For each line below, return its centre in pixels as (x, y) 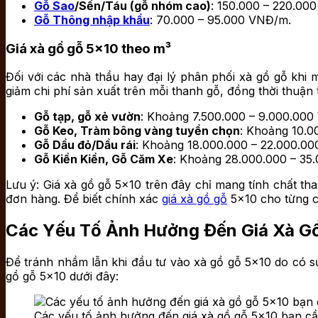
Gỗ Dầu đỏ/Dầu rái (85, 145)
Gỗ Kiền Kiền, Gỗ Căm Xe (104, 159)
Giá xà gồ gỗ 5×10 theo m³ (88, 48)
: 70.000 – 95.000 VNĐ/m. (220, 20)
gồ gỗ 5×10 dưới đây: (62, 276)
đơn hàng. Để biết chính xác (84, 199)
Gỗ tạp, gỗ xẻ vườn (87, 117)
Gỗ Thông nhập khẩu (92, 20)
